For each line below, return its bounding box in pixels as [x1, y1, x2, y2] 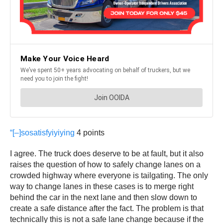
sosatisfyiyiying [21, 128, 75, 137]
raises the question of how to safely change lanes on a [10, 160, 201, 169]
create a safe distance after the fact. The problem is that [10, 204, 204, 213]
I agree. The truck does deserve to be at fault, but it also [10, 149, 204, 158]
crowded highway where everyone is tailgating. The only [10, 171, 208, 180]
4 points [77, 128, 105, 137]
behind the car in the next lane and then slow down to [10, 193, 197, 202]
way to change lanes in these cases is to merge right [10, 182, 194, 191]
